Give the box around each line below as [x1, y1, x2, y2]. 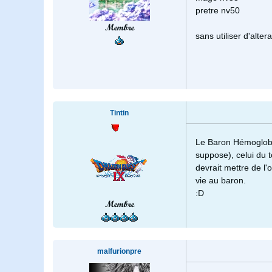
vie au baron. [195, 175, 246, 186]
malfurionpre [97, 247, 141, 256]
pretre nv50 [195, 5, 240, 16]
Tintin [110, 109, 129, 118]
